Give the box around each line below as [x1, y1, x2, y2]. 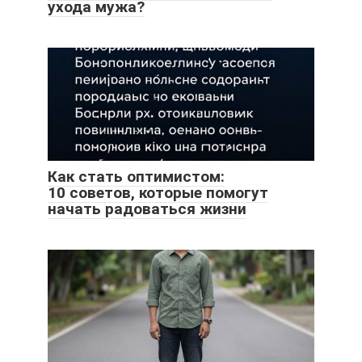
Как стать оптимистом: [48, 166, 225, 186]
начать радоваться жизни [48, 199, 246, 218]
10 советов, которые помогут [48, 183, 268, 202]
